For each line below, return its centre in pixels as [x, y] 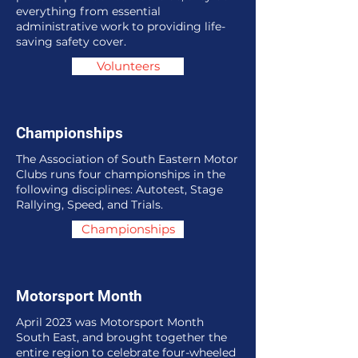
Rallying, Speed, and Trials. [89, 205]
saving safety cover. [71, 42]
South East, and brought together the [121, 337]
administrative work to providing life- [121, 26]
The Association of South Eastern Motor [127, 159]
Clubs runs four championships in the [121, 174]
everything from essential [88, 11]
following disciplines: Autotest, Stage [119, 189]
